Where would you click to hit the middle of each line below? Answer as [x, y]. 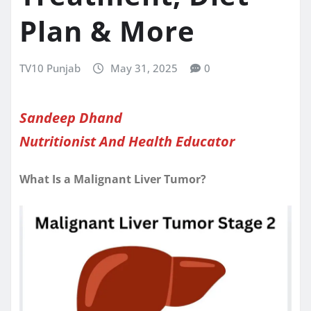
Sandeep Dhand [71, 117]
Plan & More [107, 31]
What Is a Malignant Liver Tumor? [113, 179]
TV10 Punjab [50, 68]
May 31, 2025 [144, 68]
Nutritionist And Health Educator [127, 141]
